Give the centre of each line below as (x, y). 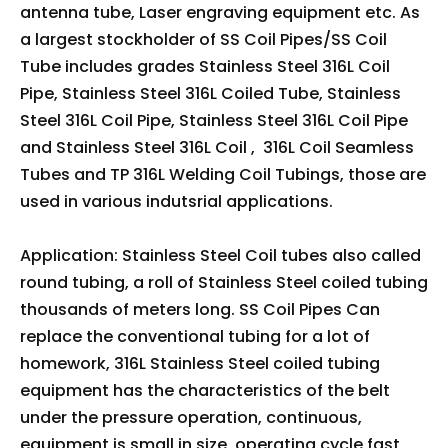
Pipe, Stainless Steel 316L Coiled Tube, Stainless (210, 93)
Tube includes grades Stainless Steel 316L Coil (205, 66)
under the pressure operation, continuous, (191, 417)
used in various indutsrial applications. (176, 201)
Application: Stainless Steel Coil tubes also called (220, 255)
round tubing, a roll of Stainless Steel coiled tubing (224, 282)
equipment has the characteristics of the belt (205, 390)
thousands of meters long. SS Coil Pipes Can (200, 309)
